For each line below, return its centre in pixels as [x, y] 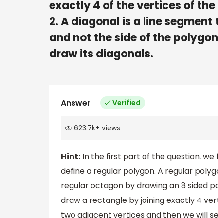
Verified [127, 102]
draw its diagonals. [101, 54]
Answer [76, 103]
